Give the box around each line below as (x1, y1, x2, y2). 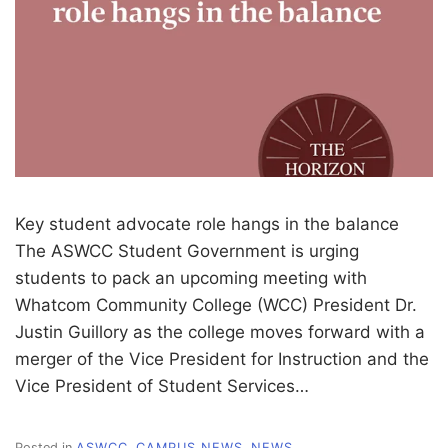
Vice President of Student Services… (15, 375, 309, 396)
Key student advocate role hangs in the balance (15, 213, 399, 234)
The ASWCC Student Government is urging (15, 240, 359, 261)
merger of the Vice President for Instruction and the (15, 348, 429, 369)
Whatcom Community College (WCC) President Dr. (15, 294, 417, 315)
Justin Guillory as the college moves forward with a (15, 321, 425, 342)
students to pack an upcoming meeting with (15, 267, 367, 288)
